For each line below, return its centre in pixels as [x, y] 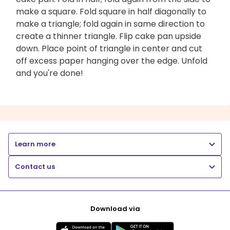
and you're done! [50, 73]
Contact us [35, 166]
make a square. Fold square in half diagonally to [111, 11]
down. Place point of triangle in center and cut [109, 48]
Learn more [35, 144]
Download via [115, 208]
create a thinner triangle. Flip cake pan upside [109, 36]
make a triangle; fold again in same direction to [110, 24]
